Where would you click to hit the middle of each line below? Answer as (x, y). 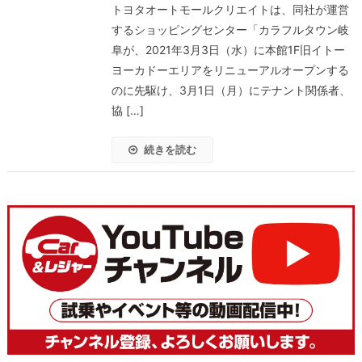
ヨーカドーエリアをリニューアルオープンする (230, 70)
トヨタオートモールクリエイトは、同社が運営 (230, 9)
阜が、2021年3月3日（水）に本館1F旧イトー (228, 50)
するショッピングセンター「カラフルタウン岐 (230, 29)
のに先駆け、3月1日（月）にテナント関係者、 (231, 90)
